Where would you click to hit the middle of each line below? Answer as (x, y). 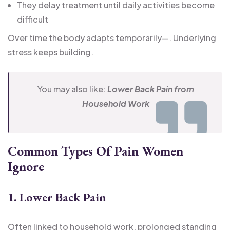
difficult (33, 19)
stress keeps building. (51, 52)
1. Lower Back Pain (57, 197)
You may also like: (72, 89)
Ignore (26, 166)
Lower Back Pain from (150, 89)
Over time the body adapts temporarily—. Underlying (112, 37)
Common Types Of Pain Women (95, 151)
